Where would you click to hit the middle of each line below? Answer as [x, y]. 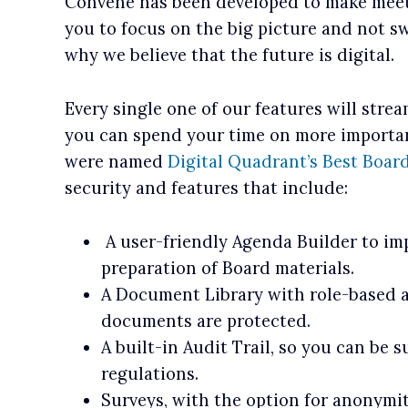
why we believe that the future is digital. [229, 56]
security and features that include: [206, 189]
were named [116, 162]
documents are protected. [205, 321]
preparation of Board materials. [227, 268]
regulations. [149, 373]
